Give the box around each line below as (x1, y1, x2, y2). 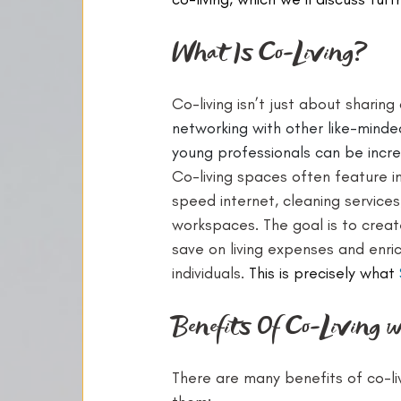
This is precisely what (249, 263, 399, 283)
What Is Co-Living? (172, 33, 368, 70)
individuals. (172, 263, 249, 283)
